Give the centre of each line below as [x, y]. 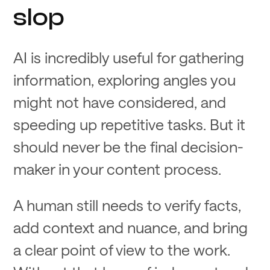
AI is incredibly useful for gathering [129, 58]
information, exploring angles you [125, 80]
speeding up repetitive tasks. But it [130, 124]
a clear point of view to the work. [122, 249]
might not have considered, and [120, 102]
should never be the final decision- [129, 147]
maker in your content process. [118, 169]
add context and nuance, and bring [131, 227]
